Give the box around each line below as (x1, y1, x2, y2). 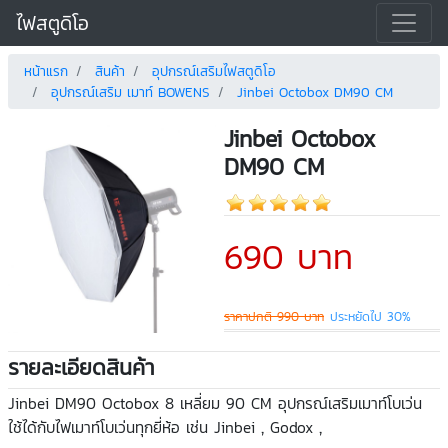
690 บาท (224, 229, 353, 283)
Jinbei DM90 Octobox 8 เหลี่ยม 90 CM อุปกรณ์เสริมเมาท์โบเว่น (8, 390, 422, 415)
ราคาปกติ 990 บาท (224, 306, 324, 326)
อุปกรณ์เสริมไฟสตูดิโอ (152, 60, 276, 82)
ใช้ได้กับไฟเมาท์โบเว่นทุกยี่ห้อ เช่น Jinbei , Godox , (8, 414, 322, 439)
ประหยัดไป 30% (330, 306, 411, 326)
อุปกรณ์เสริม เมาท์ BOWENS (51, 81, 210, 103)
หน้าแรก (24, 60, 68, 82)
